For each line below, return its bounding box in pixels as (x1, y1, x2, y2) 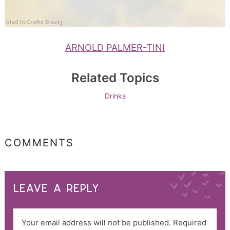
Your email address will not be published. (21, 218, 171, 228)
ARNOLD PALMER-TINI (65, 42, 165, 53)
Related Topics (71, 70, 159, 86)
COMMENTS (4, 137, 74, 149)
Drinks (104, 91, 126, 101)
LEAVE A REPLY (13, 181, 100, 196)
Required (172, 218, 206, 228)
